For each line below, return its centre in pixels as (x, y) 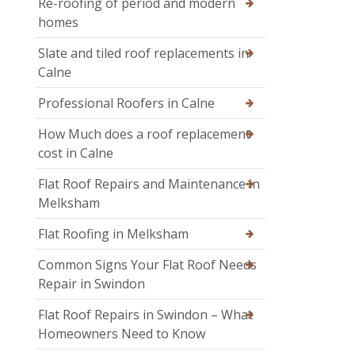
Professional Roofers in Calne (126, 103)
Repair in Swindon (92, 284)
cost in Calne (76, 153)
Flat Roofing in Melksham (113, 234)
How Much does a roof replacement (144, 134)
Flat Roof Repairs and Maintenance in (149, 184)
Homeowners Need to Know (122, 334)
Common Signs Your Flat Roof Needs (147, 265)
